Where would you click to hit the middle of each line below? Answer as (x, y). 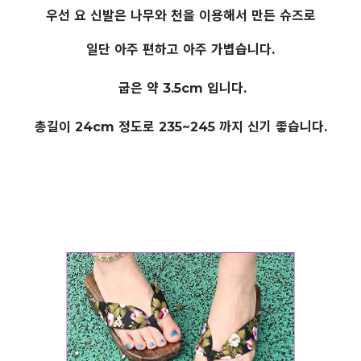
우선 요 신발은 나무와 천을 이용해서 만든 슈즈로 (180, 16)
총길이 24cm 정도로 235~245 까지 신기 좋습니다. (180, 127)
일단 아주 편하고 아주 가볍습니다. (180, 50)
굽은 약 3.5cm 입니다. (180, 89)
